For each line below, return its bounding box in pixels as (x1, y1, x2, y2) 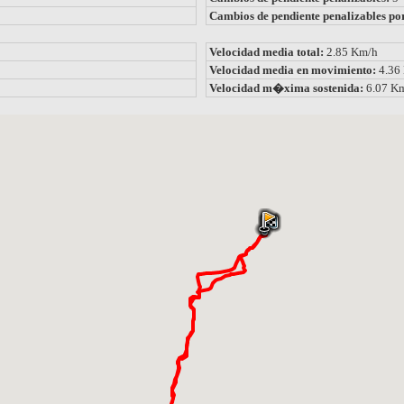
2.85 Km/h (326, 44, 378, 59)
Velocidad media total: (209, 44, 326, 59)
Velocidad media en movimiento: (209, 62, 379, 77)
